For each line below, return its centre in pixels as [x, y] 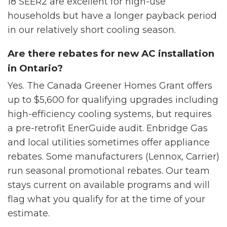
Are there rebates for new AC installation [111, 53]
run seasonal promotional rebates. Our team [109, 170]
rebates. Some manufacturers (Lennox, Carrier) [113, 156]
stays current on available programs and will [109, 184]
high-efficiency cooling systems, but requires [110, 113]
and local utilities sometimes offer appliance [109, 142]
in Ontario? [35, 68]
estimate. [29, 213]
